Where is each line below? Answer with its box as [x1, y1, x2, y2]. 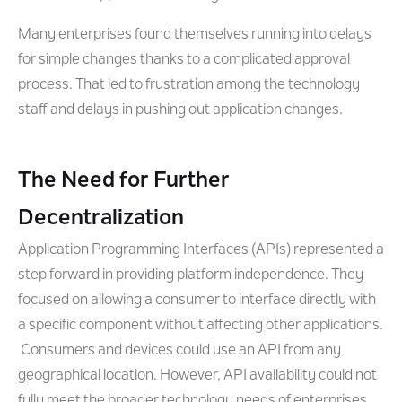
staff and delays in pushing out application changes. [18, 103, 343, 118]
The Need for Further [18, 170, 230, 192]
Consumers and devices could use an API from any [18, 344, 341, 358]
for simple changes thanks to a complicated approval [18, 53, 350, 67]
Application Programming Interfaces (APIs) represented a [18, 243, 384, 258]
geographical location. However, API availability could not [18, 369, 377, 383]
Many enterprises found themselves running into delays [18, 28, 371, 42]
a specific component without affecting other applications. [18, 319, 383, 333]
